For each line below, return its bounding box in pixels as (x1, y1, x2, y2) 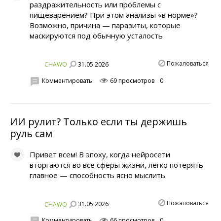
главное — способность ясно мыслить (30, 170, 165, 181)
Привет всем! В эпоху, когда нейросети (30, 149, 170, 160)
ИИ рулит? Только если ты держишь (10, 115, 187, 129)
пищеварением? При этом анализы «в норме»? (30, 10, 198, 20)
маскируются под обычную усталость (30, 31, 163, 41)
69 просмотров (109, 76, 154, 85)
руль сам (10, 127, 52, 141)
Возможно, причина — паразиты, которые (30, 20, 181, 31)
